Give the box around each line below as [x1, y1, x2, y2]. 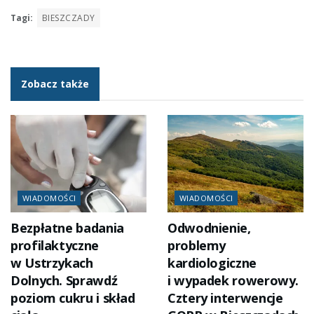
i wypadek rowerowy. [168, 272, 299, 289]
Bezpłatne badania [11, 219, 124, 237]
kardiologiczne [168, 254, 257, 272]
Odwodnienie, [168, 219, 251, 237]
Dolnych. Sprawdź [11, 272, 118, 289]
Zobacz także [21, 77, 89, 91]
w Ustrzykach [11, 254, 93, 272]
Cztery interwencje [168, 289, 283, 307]
